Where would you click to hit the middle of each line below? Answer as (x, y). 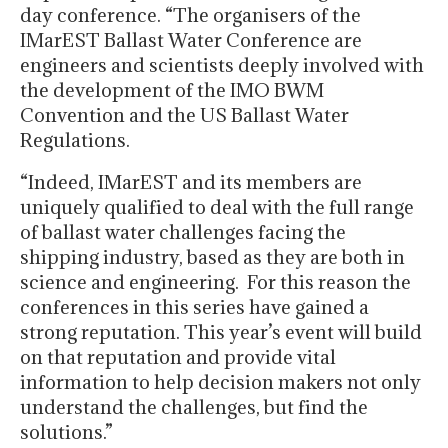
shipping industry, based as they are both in (212, 257)
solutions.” (66, 432)
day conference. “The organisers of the (190, 15)
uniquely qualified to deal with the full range (217, 207)
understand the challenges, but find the (194, 407)
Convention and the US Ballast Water (184, 115)
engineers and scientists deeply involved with (222, 65)
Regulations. (75, 140)
